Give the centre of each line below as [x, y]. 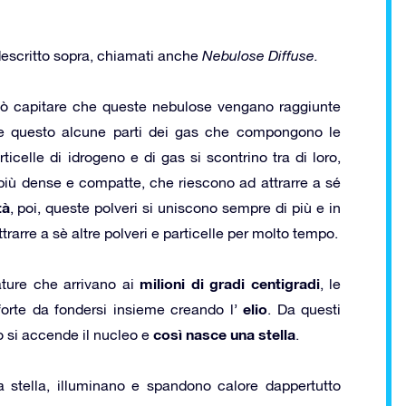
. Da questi [304, 309]
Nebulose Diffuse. [260, 55]
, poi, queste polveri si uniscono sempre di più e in [175, 207]
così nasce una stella [224, 333]
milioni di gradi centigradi [230, 283]
